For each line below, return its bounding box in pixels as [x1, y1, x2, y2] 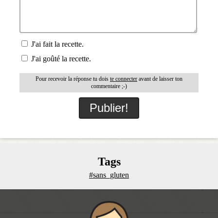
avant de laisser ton [137, 75, 182, 82]
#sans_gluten [89, 170, 129, 179]
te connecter [110, 75, 137, 82]
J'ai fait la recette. [29, 39, 84, 48]
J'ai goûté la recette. [29, 54, 91, 63]
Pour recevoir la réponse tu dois [36, 75, 110, 82]
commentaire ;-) [91, 82, 127, 90]
